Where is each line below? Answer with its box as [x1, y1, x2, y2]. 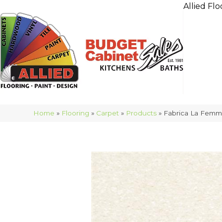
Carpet [96, 109, 119, 117]
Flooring [61, 109, 90, 117]
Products [126, 109, 157, 117]
